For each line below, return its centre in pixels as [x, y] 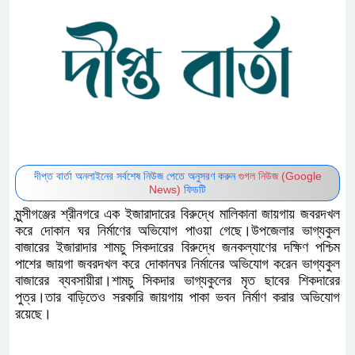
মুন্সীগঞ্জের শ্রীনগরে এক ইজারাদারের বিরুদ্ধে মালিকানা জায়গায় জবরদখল [177, 214]
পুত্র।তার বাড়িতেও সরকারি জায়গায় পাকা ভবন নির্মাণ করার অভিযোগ [177, 298]
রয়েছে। [33, 314]
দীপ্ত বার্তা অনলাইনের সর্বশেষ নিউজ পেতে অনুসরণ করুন [136, 176]
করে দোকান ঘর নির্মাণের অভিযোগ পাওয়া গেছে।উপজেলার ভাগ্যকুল [177, 231]
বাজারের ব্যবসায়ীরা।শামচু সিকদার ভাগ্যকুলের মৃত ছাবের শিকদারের [177, 281]
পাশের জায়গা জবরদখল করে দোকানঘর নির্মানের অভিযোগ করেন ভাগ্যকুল [177, 264]
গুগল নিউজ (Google [280, 176]
